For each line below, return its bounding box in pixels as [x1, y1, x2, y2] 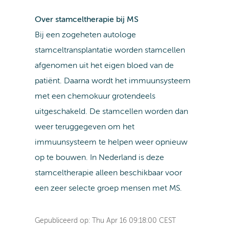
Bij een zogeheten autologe [34, 31, 136, 40]
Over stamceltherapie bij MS [34, 16, 139, 25]
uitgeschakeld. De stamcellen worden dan [34, 108, 188, 117]
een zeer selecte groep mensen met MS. [34, 185, 182, 193]
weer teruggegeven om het [34, 123, 134, 132]
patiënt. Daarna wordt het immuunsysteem [34, 77, 191, 86]
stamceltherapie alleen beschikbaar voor [34, 169, 182, 178]
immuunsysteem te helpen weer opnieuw [34, 139, 188, 147]
